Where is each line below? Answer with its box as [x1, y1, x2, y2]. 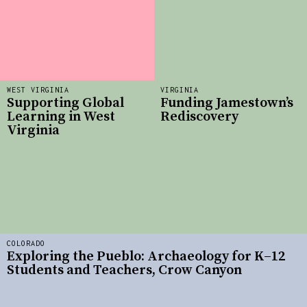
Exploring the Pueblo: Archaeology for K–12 [7, 248, 285, 266]
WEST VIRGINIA [7, 85, 69, 94]
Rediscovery [160, 108, 238, 126]
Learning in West [7, 108, 115, 126]
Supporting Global [7, 95, 124, 112]
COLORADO [7, 238, 45, 247]
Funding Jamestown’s [160, 95, 293, 112]
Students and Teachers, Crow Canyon [7, 262, 242, 280]
